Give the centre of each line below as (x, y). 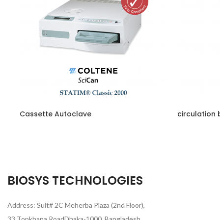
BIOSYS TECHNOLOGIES (75, 181)
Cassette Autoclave (55, 114)
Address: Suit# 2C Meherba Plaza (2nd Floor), (76, 205)
